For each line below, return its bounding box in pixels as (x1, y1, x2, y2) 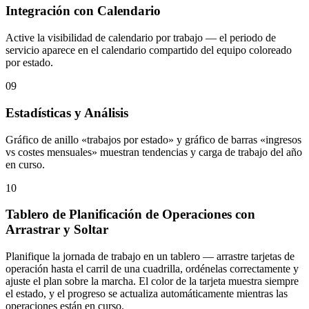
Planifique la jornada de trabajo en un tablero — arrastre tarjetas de (6, 250, 295, 262)
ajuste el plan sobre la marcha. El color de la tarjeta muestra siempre (6, 275, 299, 287)
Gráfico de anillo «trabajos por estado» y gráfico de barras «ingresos (6, 133, 301, 146)
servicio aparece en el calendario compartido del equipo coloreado (6, 44, 292, 57)
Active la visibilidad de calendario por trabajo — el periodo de (6, 32, 276, 44)
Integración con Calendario (6, 3, 161, 19)
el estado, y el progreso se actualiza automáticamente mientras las (6, 288, 288, 299)
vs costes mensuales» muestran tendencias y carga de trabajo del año (6, 146, 302, 158)
